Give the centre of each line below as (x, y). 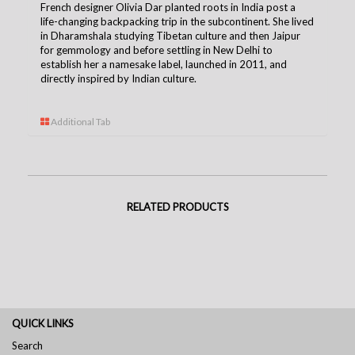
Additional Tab (80, 121)
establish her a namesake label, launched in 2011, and (164, 64)
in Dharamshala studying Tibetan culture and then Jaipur (170, 35)
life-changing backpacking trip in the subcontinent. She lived (177, 21)
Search (27, 345)
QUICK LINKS (43, 323)
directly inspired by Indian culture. (118, 78)
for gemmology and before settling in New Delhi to (157, 50)
